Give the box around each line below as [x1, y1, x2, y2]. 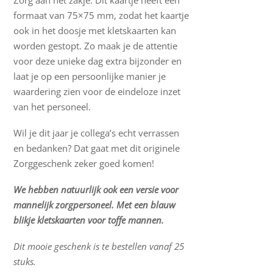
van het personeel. [13, 101, 91, 113]
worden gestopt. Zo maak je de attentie [13, 40, 178, 52]
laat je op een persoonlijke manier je [13, 70, 166, 83]
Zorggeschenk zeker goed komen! [13, 157, 155, 170]
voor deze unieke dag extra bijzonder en [13, 55, 182, 68]
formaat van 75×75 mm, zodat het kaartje [13, 9, 190, 22]
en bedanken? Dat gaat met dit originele [13, 142, 180, 155]
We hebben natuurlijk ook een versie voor [13, 183, 179, 196]
